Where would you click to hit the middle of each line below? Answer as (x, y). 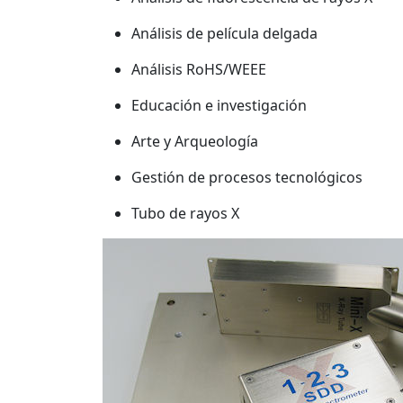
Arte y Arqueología (195, 141)
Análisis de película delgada (224, 33)
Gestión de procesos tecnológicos (247, 177)
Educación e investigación (219, 105)
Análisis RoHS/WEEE (199, 69)
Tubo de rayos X (185, 213)
